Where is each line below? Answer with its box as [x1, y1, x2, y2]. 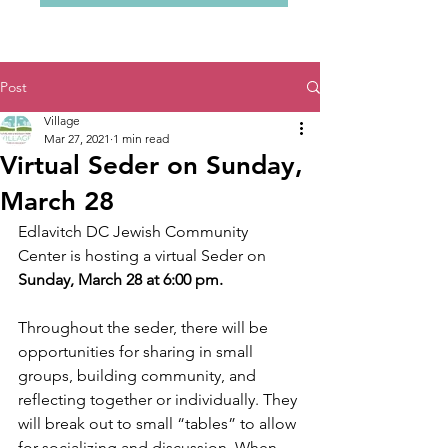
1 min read [113, 131, 169, 146]
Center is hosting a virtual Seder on [18, 246, 270, 265]
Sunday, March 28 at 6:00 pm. [18, 270, 227, 289]
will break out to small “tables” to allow [18, 414, 300, 433]
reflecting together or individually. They [18, 390, 301, 409]
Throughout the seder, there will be [18, 318, 272, 337]
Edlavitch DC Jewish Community [18, 222, 252, 241]
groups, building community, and [18, 366, 260, 385]
